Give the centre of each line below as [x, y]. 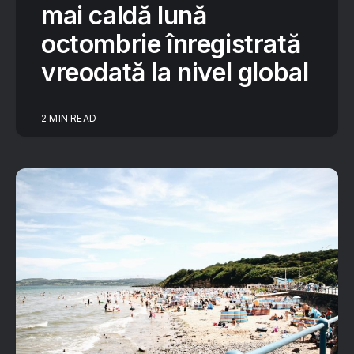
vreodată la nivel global [175, 72]
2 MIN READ [69, 118]
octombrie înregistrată [171, 44]
